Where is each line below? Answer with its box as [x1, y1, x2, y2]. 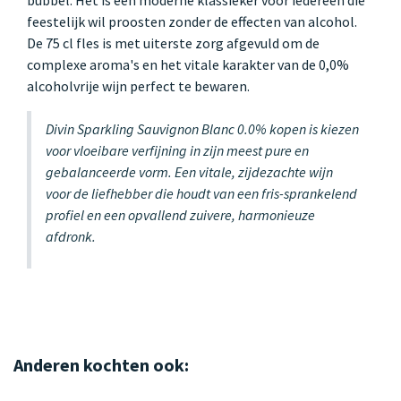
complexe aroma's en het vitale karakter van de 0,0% [27, 55, 349, 73]
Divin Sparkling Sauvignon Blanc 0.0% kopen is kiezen [46, 119, 359, 138]
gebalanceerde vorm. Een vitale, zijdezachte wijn [46, 162, 333, 181]
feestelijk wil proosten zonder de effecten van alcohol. [27, 12, 357, 30]
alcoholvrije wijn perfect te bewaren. [27, 76, 250, 95]
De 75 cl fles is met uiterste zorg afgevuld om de [27, 33, 320, 52]
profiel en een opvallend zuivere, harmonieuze [46, 205, 315, 224]
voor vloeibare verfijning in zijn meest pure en [46, 141, 309, 159]
